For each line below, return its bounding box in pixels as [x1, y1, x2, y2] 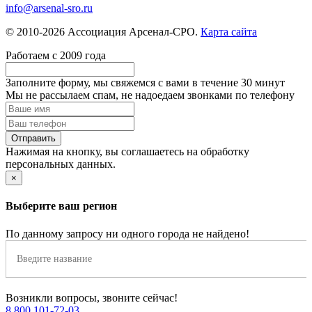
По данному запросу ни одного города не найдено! [6, 227, 249, 240]
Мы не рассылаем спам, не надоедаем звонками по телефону [6, 89, 295, 102]
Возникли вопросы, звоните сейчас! [6, 291, 178, 304]
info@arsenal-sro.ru [6, 2, 93, 15]
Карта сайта [201, 26, 257, 38]
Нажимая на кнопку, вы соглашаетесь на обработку [6, 146, 249, 158]
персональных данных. [6, 158, 116, 171]
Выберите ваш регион [6, 200, 117, 212]
